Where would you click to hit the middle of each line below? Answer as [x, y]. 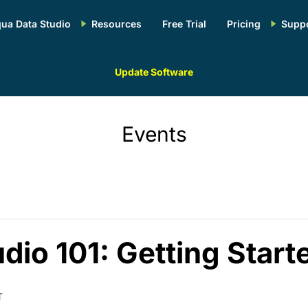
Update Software [154, 72]
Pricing [243, 24]
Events [154, 134]
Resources [116, 24]
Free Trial [184, 24]
